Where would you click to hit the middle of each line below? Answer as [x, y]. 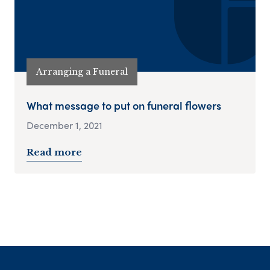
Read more [54, 152]
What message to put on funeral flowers [124, 105]
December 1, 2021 [64, 125]
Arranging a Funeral [82, 71]
